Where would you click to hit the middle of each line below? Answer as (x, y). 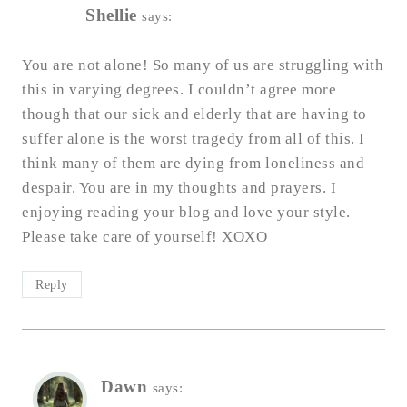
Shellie (111, 15)
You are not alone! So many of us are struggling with (203, 65)
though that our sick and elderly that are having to (194, 114)
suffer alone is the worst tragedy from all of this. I (194, 139)
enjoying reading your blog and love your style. (186, 213)
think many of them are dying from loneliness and (193, 164)
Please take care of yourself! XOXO (144, 237)
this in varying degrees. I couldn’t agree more (179, 90)
